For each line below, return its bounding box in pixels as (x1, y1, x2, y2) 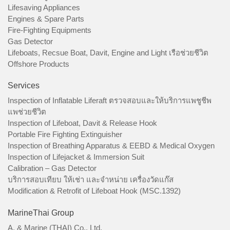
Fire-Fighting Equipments (8, 25, 91, 34)
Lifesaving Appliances (8, 3, 80, 12)
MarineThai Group (8, 208, 74, 217)
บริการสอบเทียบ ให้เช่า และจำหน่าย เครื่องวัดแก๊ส (8, 175, 174, 184)
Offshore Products (8, 59, 69, 68)
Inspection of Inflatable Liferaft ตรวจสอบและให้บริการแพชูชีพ (8, 96, 212, 105)
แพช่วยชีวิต (8, 107, 46, 117)
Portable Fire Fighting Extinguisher (8, 130, 122, 139)
